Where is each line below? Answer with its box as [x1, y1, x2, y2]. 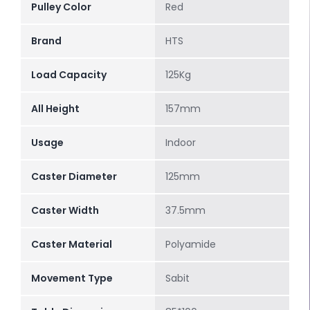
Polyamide [165, 237, 216, 251]
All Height [31, 101, 80, 116]
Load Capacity [31, 67, 107, 82]
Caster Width [31, 203, 99, 217]
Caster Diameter [31, 169, 117, 183]
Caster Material [31, 237, 112, 251]
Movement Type [31, 271, 113, 285]
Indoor [165, 135, 196, 149]
